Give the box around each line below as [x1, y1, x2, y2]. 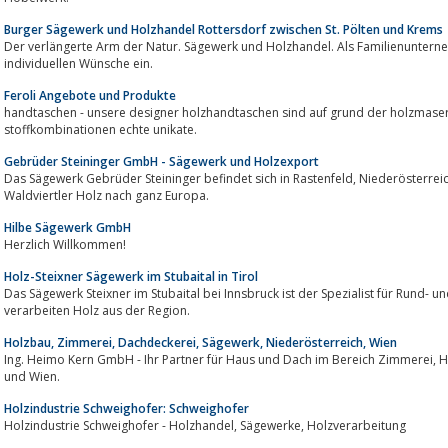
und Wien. [4, 367, 60, 385]
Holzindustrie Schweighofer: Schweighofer [4, 399, 249, 417]
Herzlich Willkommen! [4, 235, 126, 253]
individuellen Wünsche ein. [4, 54, 153, 72]
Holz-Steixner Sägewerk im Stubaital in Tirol [4, 267, 258, 285]
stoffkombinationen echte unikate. [4, 120, 197, 138]
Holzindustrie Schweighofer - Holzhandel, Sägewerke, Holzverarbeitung [307, 416, 406, 434]
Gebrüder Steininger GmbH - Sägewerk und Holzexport [4, 152, 319, 170]
